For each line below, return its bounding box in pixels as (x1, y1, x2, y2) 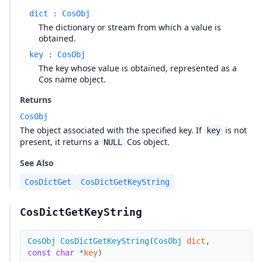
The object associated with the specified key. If (20, 125, 204, 136)
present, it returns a (20, 136, 101, 147)
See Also (20, 157, 54, 168)
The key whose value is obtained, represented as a (39, 63, 237, 74)
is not (223, 125, 247, 136)
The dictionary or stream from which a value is (39, 22, 221, 33)
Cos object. (125, 136, 170, 147)
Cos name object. (39, 74, 106, 85)
